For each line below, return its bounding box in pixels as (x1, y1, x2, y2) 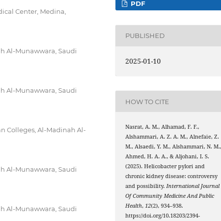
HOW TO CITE (125, 97, 170, 106)
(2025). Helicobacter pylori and (125, 163, 205, 170)
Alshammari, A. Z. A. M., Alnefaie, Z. (125, 133, 220, 141)
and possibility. (125, 183, 167, 190)
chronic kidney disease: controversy (125, 173, 218, 180)
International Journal (166, 183, 220, 190)
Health (125, 202, 143, 210)
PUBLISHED (125, 32, 165, 40)
